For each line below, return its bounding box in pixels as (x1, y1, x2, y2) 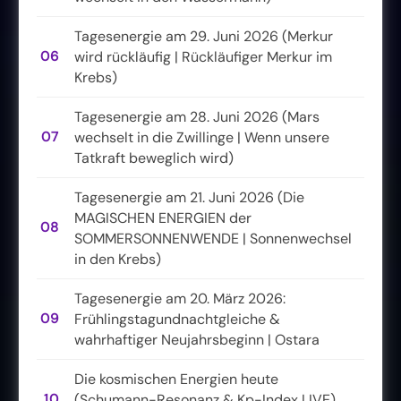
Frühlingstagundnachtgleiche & (74, 309, 280, 328)
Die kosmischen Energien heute (74, 369, 278, 388)
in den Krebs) (74, 249, 161, 269)
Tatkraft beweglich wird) (74, 148, 234, 167)
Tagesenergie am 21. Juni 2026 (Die (74, 187, 304, 207)
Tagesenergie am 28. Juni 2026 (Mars (74, 107, 320, 126)
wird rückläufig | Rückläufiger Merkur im (74, 47, 332, 66)
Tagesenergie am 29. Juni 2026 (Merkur (74, 26, 333, 46)
